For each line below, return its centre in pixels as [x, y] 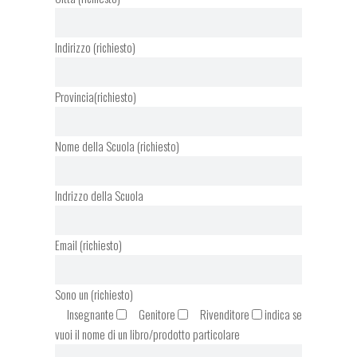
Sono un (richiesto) [94, 294]
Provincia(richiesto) [96, 97]
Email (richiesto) [88, 245]
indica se [282, 314]
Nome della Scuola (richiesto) [117, 146]
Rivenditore [225, 314]
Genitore [157, 314]
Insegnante [90, 314]
